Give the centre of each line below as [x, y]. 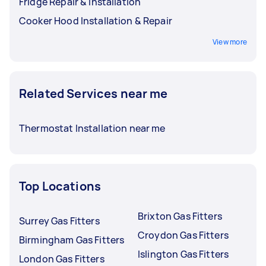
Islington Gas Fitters [183, 254]
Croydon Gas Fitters [183, 235]
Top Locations [60, 186]
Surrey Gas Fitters [59, 221]
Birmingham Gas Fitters [72, 240]
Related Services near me [94, 94]
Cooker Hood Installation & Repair [96, 21]
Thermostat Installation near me [92, 128]
